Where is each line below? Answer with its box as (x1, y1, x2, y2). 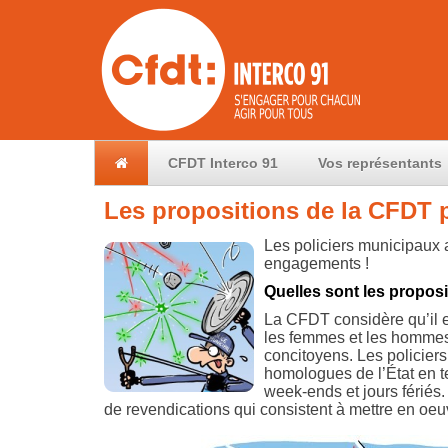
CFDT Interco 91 (168, 155, 278, 171)
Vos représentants (318, 155, 442, 171)
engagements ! (263, 255, 369, 272)
